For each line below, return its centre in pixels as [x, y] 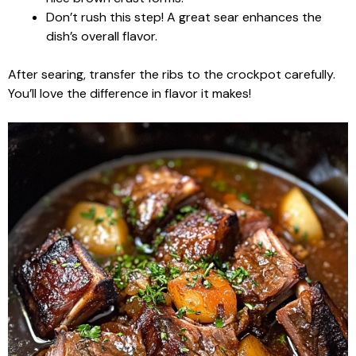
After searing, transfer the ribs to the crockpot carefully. [172, 74]
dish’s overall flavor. [102, 36]
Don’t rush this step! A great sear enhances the [184, 17]
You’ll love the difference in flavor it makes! [130, 93]
